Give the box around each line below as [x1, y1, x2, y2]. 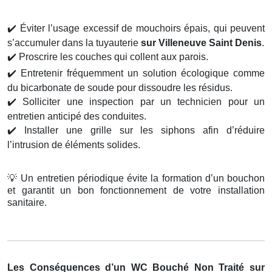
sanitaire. [7, 197, 47, 208]
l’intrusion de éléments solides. [7, 140, 140, 151]
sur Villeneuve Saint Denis [141, 38, 262, 49]
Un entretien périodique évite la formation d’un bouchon [18, 173, 265, 184]
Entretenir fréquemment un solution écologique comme [16, 68, 265, 79]
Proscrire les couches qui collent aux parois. [16, 52, 208, 63]
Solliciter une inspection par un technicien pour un [16, 97, 265, 107]
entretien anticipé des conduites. [7, 111, 146, 122]
